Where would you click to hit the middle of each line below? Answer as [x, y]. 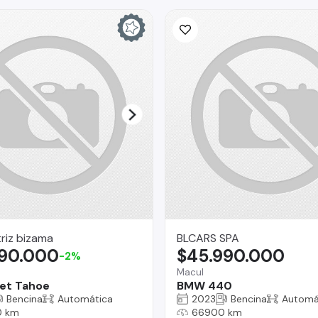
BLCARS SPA [208, 238]
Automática [85, 298]
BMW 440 [204, 285]
